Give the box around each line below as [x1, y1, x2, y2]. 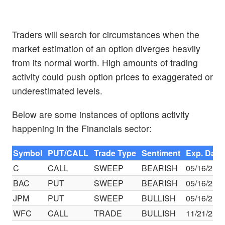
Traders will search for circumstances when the [12, 28, 199, 41]
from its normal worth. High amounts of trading [12, 56, 198, 69]
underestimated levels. [12, 84, 102, 97]
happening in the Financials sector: [12, 122, 152, 135]
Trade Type [94, 147, 137, 159]
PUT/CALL [48, 147, 89, 159]
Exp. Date [186, 147, 223, 159]
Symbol [13, 147, 43, 159]
